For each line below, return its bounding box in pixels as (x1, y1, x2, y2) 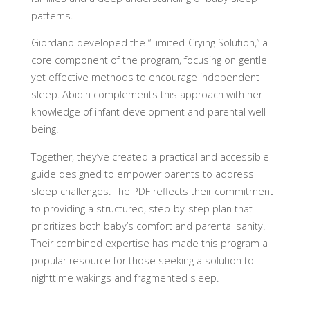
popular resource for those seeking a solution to (30, 253, 254, 267)
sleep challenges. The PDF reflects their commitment (30, 184, 273, 198)
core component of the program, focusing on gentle (30, 53, 267, 67)
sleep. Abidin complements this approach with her (30, 88, 262, 102)
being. (30, 122, 58, 136)
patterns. (30, 9, 73, 23)
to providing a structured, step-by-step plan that (30, 201, 253, 215)
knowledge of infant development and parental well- (30, 105, 269, 119)
